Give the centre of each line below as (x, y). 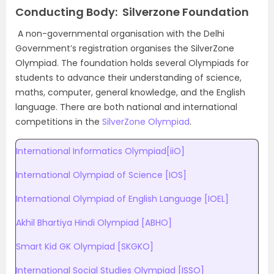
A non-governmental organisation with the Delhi (120, 34)
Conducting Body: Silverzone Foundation (132, 12)
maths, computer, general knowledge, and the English (130, 92)
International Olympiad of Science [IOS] (101, 175)
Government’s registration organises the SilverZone (125, 48)
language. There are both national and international (126, 107)
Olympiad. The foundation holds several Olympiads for (132, 63)
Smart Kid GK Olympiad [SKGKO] (85, 246)
